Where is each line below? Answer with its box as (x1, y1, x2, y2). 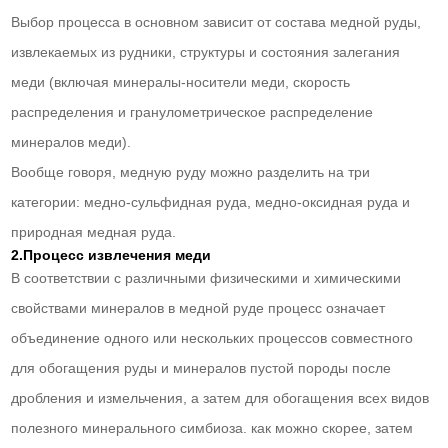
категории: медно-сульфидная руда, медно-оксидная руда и (11, 193, 411, 210)
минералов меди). (11, 133, 132, 150)
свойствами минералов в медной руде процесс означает (11, 299, 386, 316)
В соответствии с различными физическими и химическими (11, 269, 402, 286)
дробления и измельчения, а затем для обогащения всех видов (11, 389, 430, 406)
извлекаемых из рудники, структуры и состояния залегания (11, 43, 401, 60)
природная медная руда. (11, 223, 177, 240)
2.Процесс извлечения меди (11, 246, 212, 263)
